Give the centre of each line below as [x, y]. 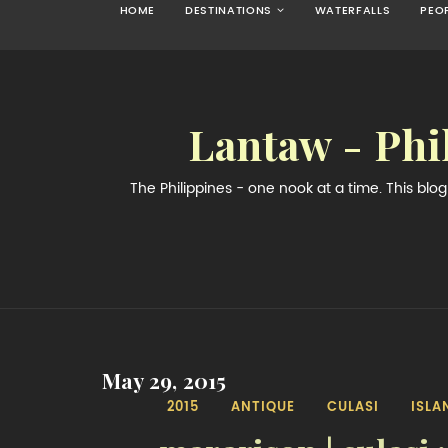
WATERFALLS [352, 10]
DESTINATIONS [229, 10]
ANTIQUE [262, 406]
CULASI [352, 406]
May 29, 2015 [164, 381]
